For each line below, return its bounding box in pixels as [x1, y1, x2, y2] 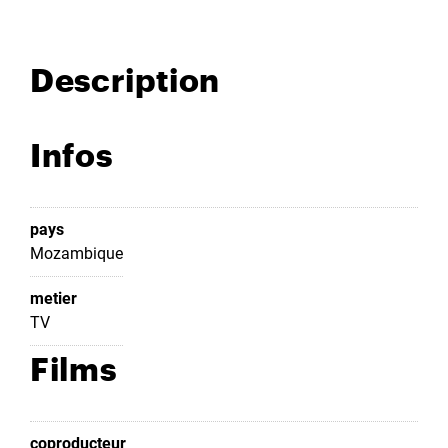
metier [30, 289, 77, 309]
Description [30, 56, 221, 101]
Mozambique [30, 244, 123, 264]
